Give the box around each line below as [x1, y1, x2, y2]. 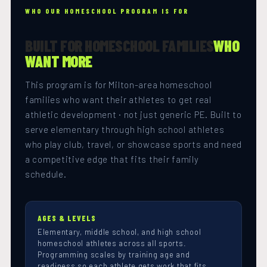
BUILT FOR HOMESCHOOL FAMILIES [25, 36, 213, 55]
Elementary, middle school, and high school [38, 227, 201, 237]
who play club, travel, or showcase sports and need [25, 139, 243, 150]
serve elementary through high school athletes [25, 124, 225, 135]
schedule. [25, 169, 67, 180]
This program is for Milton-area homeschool [25, 79, 212, 91]
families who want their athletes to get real [25, 94, 212, 105]
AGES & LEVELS [38, 213, 96, 223]
